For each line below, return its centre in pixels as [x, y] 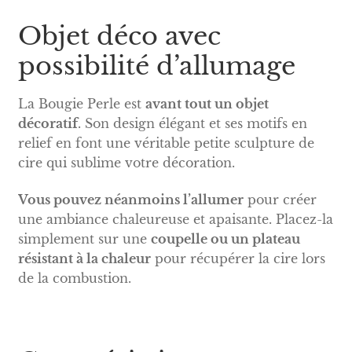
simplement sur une [84, 239]
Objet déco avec [119, 36]
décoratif [48, 123]
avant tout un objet [207, 103]
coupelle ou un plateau [225, 239]
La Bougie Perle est [81, 103]
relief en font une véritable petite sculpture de [166, 143]
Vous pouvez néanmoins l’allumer [130, 200]
